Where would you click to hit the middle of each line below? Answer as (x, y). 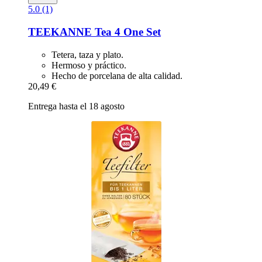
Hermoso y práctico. (89, 65)
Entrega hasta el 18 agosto (76, 106)
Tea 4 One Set (126, 32)
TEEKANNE (60, 32)
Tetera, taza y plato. (87, 54)
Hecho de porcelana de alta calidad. (117, 75)
